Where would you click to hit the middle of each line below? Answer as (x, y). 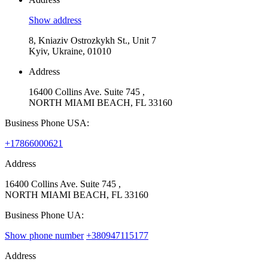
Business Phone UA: (44, 215)
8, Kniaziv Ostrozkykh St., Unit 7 (92, 41)
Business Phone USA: (47, 123)
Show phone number (44, 236)
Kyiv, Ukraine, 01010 (70, 51)
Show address (55, 20)
